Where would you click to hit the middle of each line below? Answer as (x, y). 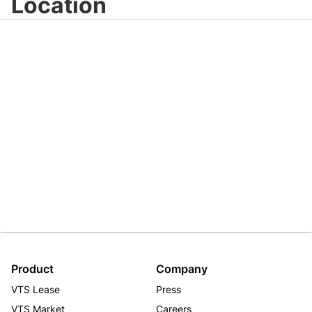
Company (182, 269)
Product (32, 269)
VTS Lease (36, 289)
